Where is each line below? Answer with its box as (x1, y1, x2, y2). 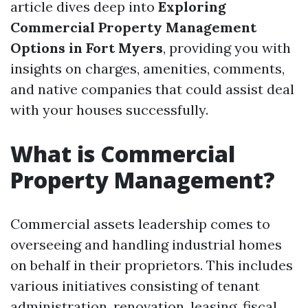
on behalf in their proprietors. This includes (10, 256, 293, 274)
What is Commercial (10, 139, 235, 168)
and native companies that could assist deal (10, 80, 294, 98)
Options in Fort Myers (10, 39, 163, 56)
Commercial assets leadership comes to (10, 215, 270, 232)
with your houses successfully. (10, 101, 208, 118)
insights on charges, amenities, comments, (10, 60, 285, 77)
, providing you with (163, 39, 291, 56)
